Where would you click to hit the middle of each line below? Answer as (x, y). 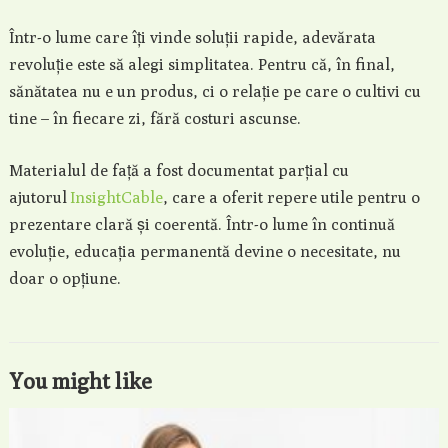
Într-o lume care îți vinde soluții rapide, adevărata (192, 37)
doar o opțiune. (64, 278)
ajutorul (39, 197)
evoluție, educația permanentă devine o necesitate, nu (204, 251)
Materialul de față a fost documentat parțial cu (178, 170)
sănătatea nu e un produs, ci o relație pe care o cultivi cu (214, 91)
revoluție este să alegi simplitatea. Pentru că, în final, (201, 64)
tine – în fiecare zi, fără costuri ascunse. (154, 118)
